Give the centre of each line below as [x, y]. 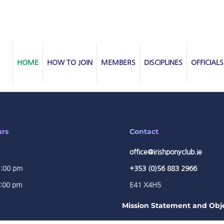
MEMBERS [118, 62]
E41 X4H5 [145, 185]
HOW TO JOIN [70, 62]
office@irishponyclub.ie [166, 152]
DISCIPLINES [163, 62]
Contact [144, 131]
